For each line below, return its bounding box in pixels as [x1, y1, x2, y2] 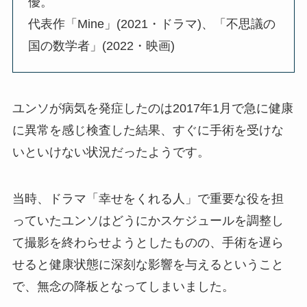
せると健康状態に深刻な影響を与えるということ [12, 257, 284, 271]
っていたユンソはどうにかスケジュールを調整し [12, 213, 284, 228]
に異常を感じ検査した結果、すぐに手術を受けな [12, 123, 284, 137]
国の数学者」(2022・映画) [28, 38, 175, 53]
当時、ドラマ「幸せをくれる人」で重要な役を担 [12, 191, 284, 206]
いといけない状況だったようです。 [12, 145, 210, 159]
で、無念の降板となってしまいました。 [12, 279, 234, 293]
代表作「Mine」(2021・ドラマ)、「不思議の [28, 16, 276, 31]
